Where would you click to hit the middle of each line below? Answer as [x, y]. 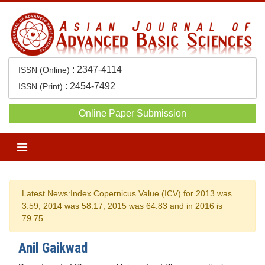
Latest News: [46, 194]
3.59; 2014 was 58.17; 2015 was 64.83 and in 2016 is [122, 206]
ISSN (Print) [41, 87]
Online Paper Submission [132, 114]
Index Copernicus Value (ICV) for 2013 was [151, 194]
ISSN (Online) [44, 70]
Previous [38, 174]
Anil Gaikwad [53, 248]
